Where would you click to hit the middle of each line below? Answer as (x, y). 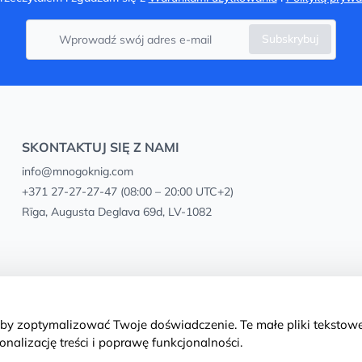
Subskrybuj (290, 39)
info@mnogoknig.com (77, 171)
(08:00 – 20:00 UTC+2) (175, 192)
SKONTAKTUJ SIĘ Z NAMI (100, 147)
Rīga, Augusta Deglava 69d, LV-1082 (116, 212)
